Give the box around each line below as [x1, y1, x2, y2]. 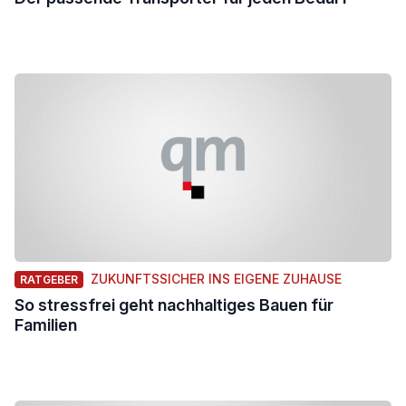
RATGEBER [20, 273, 78, 286]
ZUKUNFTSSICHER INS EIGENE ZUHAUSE [91, 271, 342, 286]
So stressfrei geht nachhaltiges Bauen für [14, 295, 333, 314]
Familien [14, 315, 77, 334]
